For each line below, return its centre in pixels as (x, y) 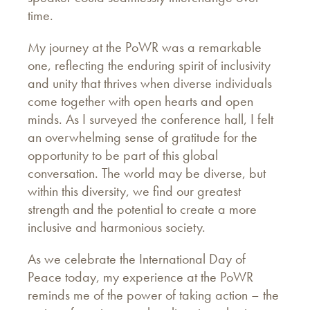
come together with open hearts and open (140, 101)
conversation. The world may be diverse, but (147, 173)
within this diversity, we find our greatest (134, 191)
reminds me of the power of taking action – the (153, 294)
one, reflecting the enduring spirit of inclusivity (149, 65)
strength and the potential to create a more (142, 209)
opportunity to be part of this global (123, 155)
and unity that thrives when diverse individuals (150, 83)
